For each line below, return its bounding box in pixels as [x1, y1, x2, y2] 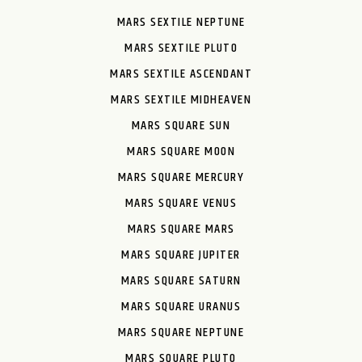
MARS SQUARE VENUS [124, 192, 238, 213]
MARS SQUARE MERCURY [117, 166, 245, 187]
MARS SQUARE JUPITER [121, 244, 241, 265]
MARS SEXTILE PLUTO [124, 37, 238, 58]
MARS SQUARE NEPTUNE [117, 322, 245, 343]
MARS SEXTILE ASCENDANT [110, 63, 252, 84]
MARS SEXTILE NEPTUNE [116, 11, 246, 32]
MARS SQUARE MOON [127, 141, 235, 162]
